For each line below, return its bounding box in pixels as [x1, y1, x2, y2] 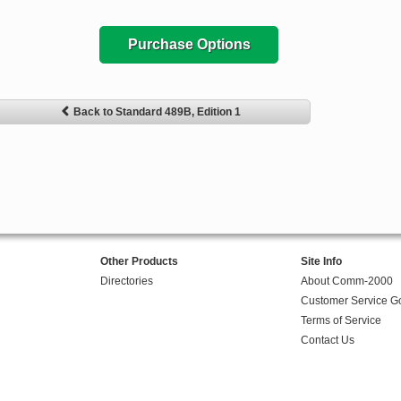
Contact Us [300, 334, 354, 347]
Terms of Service [300, 314, 381, 328]
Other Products [99, 255, 178, 269]
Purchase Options [127, 37, 251, 53]
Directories [99, 275, 153, 288]
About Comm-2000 [300, 275, 393, 288]
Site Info [300, 255, 342, 269]
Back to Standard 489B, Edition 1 [73, 106, 241, 119]
